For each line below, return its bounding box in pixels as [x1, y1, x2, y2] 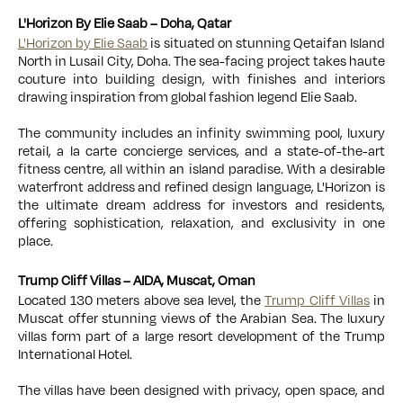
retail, [18, 141, 58, 161]
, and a [236, 141, 287, 161]
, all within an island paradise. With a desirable [103, 159, 386, 179]
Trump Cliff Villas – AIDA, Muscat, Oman [18, 271, 255, 291]
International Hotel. [18, 345, 135, 364]
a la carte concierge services [57, 141, 237, 161]
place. [18, 231, 53, 251]
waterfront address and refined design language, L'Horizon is [18, 177, 385, 197]
